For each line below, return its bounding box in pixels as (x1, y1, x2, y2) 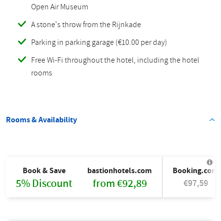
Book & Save (23, 165, 66, 176)
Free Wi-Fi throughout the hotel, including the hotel (31, 54, 199, 66)
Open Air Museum (31, 1, 88, 12)
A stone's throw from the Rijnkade (31, 19, 141, 30)
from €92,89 (92, 176, 147, 191)
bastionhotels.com (87, 165, 152, 176)
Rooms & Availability (6, 114, 77, 125)
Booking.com (173, 165, 219, 176)
